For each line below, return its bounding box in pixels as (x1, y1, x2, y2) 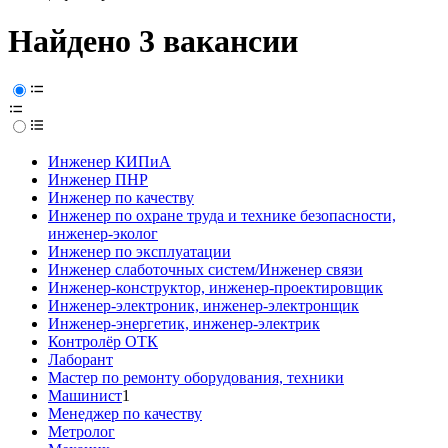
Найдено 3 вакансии (8, 23, 298, 60)
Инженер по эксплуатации (48, 243, 231, 261)
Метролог (48, 423, 115, 441)
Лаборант (48, 351, 113, 369)
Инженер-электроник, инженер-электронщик (48, 297, 359, 315)
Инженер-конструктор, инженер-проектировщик (48, 279, 383, 297)
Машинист (48, 387, 122, 405)
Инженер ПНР (48, 171, 148, 189)
